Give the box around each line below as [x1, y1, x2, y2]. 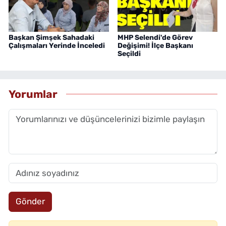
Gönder [15, 196, 45, 207]
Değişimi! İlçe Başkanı [117, 41, 193, 50]
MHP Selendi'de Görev [117, 33, 193, 42]
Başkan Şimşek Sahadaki [9, 33, 94, 42]
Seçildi [117, 49, 141, 58]
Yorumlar [9, 88, 58, 101]
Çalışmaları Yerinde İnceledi [9, 41, 105, 50]
